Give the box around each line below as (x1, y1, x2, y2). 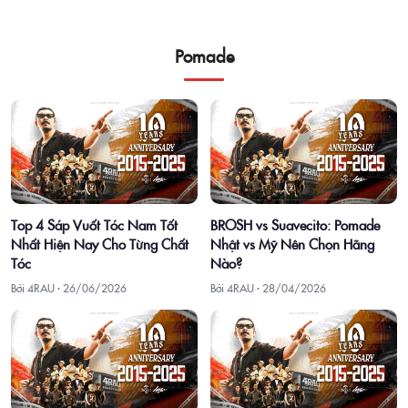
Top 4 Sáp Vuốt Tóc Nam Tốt (11, 214, 178, 234)
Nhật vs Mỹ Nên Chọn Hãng (210, 233, 374, 253)
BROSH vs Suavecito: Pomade (210, 214, 380, 234)
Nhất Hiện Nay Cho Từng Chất (11, 233, 189, 253)
